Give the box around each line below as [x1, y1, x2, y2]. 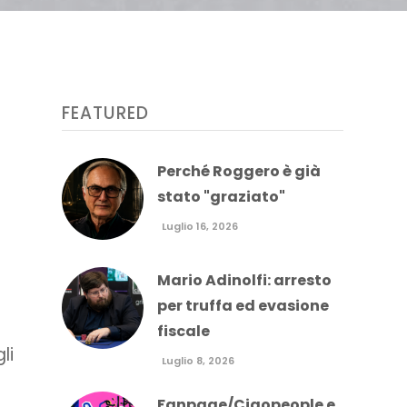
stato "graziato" [156, 186, 285, 207]
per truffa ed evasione [156, 295, 329, 316]
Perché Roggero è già [156, 161, 321, 182]
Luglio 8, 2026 [161, 353, 234, 368]
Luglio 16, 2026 [161, 219, 238, 233]
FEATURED [61, 101, 149, 125]
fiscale [156, 321, 210, 342]
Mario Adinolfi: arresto [156, 270, 332, 291]
